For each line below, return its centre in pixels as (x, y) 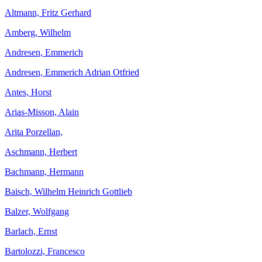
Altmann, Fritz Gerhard (48, 13)
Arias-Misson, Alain (42, 112)
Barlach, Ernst (31, 231)
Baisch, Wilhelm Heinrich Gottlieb (68, 192)
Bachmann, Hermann (44, 172)
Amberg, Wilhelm (38, 32)
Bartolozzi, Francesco (45, 251)
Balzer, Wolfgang (37, 211)
